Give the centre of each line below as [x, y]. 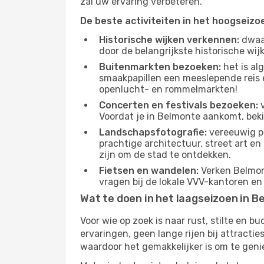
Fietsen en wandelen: [149, 171]
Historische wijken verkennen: [169, 40]
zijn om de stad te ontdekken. [165, 155]
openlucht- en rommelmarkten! [168, 89]
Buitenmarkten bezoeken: [160, 67]
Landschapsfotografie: [153, 132]
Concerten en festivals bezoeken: [179, 105]
